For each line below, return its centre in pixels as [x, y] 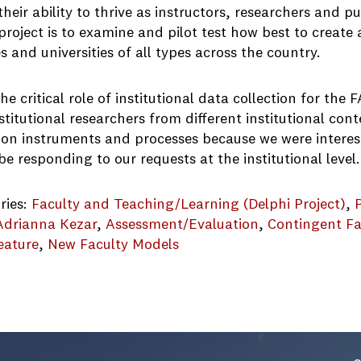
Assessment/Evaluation [183, 225]
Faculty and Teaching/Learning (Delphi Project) [189, 205]
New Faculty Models [114, 245]
